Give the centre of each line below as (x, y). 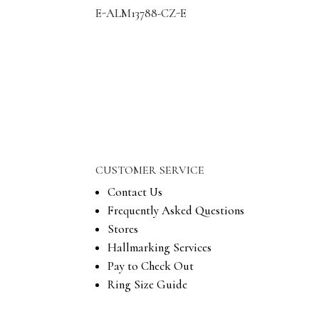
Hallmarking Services (160, 247)
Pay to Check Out (151, 266)
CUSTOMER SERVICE (150, 170)
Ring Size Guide (148, 284)
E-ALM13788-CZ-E (141, 13)
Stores (123, 229)
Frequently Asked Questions (176, 210)
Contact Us (135, 192)
